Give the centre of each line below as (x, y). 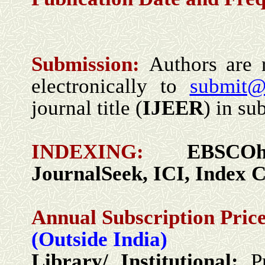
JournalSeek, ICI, (113, 174)
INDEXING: (109, 152)
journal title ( (87, 108)
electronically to (111, 86)
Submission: (90, 64)
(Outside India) (99, 239)
